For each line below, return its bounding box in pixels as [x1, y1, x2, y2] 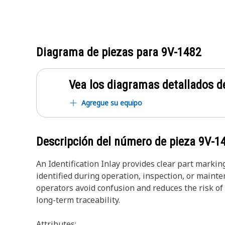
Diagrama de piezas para [36, 45, 161, 59]
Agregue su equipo [81, 98, 142, 107]
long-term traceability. [36, 194, 120, 205]
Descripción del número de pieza [36, 135, 198, 149]
